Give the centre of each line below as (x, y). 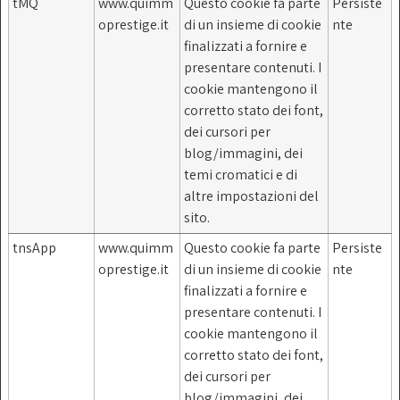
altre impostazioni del (251, 196)
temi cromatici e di (241, 174)
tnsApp (34, 247)
